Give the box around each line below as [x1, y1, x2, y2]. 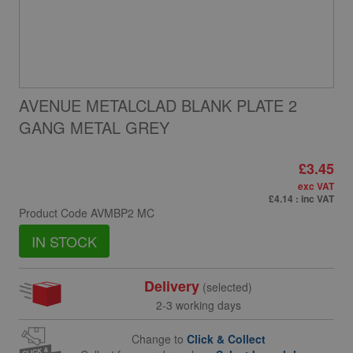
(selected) [199, 279, 253, 295]
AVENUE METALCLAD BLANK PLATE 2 [19, 94, 297, 117]
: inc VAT [295, 191, 334, 206]
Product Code [19, 205, 91, 221]
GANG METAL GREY [19, 116, 169, 139]
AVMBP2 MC [91, 205, 154, 221]
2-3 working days [155, 297, 241, 313]
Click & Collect [186, 330, 266, 347]
